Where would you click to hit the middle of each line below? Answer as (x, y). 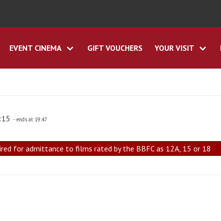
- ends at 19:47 (30, 120)
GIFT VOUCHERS (115, 48)
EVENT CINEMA (35, 48)
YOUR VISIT (174, 48)
